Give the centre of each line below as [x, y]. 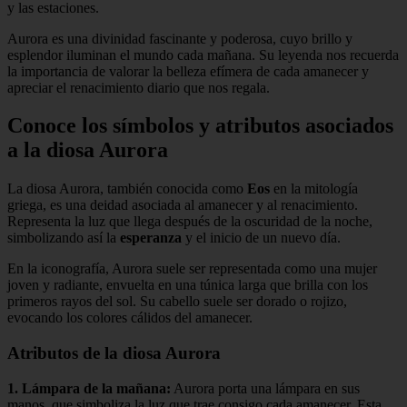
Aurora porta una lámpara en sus [265, 388]
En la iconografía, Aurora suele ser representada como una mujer [192, 269]
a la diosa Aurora [88, 150]
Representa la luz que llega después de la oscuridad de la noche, [190, 222]
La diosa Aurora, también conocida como [127, 189]
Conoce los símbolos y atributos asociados [200, 126]
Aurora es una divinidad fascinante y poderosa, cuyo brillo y [180, 38]
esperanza [151, 238]
